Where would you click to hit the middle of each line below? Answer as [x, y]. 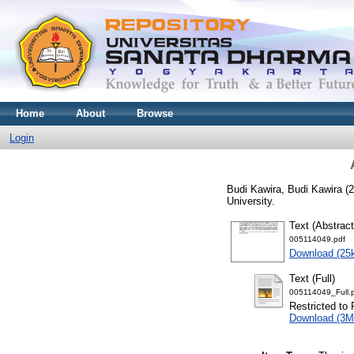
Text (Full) [312, 278]
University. [251, 201]
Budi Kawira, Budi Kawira [284, 189]
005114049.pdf [317, 239]
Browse [155, 113]
